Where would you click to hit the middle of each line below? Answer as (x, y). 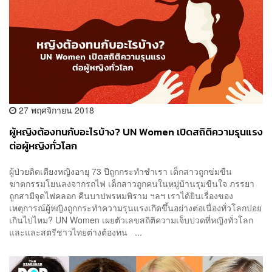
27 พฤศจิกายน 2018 (55, 110)
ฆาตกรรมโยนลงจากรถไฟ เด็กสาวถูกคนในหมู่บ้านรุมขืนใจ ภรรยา (132, 183)
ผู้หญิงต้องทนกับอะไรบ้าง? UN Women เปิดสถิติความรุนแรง (136, 132)
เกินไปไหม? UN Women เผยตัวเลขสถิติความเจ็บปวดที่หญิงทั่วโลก (131, 219)
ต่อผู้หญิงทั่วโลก (43, 146)
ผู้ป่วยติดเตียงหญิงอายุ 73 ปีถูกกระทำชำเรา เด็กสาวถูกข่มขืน (121, 171)
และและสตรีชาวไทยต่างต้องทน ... (76, 232)
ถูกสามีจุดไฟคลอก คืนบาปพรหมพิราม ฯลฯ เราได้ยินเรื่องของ (121, 195)
